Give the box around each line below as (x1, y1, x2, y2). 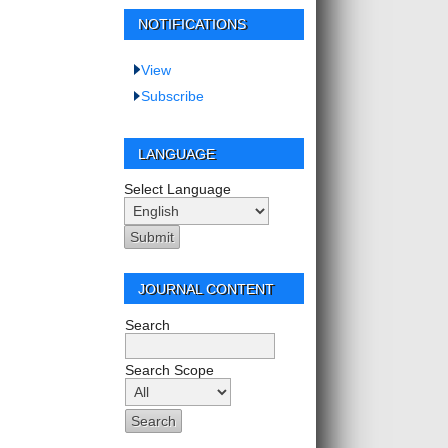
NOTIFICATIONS (138, 16, 247, 33)
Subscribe (141, 87, 205, 104)
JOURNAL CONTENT (138, 280, 275, 297)
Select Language (124, 180, 231, 197)
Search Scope (125, 361, 214, 378)
